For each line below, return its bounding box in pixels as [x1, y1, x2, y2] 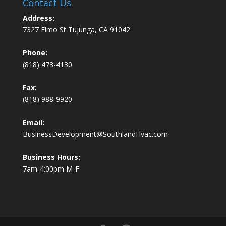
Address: [22, 13, 54, 23]
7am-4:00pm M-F [22, 164, 79, 174]
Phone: [22, 48, 47, 58]
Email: [22, 118, 44, 128]
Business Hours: [22, 152, 80, 162]
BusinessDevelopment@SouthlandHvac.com [22, 129, 168, 139]
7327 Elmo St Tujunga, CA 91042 [22, 25, 130, 35]
